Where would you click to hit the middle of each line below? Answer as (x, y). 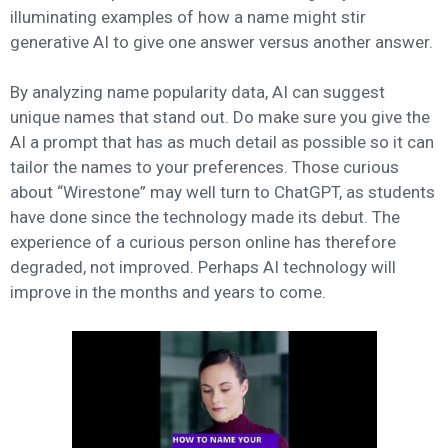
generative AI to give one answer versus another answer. (221, 41)
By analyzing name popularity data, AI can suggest (197, 92)
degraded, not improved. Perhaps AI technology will (203, 267)
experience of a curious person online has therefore (203, 242)
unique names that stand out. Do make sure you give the (220, 117)
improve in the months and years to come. (168, 292)
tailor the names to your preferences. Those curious (204, 167)
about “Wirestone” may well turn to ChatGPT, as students (222, 192)
